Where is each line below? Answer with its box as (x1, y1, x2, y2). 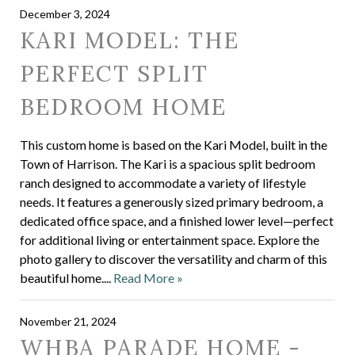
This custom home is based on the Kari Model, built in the (20, 137, 327, 152)
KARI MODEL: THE (20, 26, 239, 55)
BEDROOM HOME (20, 93, 227, 121)
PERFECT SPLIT (20, 59, 208, 88)
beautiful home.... (20, 270, 113, 285)
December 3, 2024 (20, 7, 110, 21)
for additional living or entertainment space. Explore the (20, 232, 319, 247)
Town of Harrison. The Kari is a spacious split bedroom (20, 156, 315, 171)
